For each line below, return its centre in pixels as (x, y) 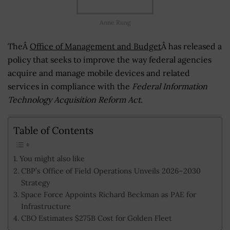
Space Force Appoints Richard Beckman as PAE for (108, 195)
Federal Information (170, 86)
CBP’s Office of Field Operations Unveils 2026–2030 (111, 171)
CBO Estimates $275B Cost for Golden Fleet (96, 218)
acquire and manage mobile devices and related (99, 73)
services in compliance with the (70, 86)
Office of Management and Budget (95, 46)
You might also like (52, 159)
